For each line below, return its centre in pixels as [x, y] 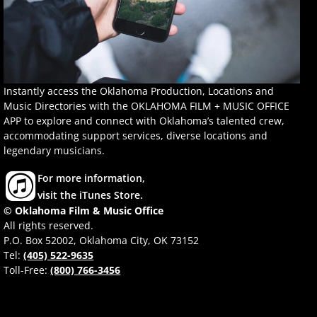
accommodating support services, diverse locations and [136, 135]
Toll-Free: [27, 270]
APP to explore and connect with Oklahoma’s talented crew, [144, 120]
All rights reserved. [49, 225]
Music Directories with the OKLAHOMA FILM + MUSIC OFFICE [147, 105]
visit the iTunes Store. [91, 195]
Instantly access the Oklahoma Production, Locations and [139, 91]
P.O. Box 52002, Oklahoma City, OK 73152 [102, 240]
